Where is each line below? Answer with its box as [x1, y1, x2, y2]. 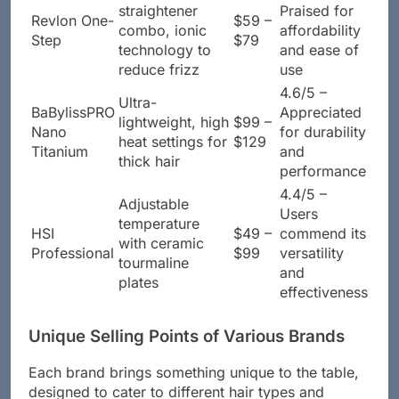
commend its [280, 240, 366, 258]
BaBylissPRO [31, 118, 115, 137]
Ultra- [118, 109, 157, 127]
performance [280, 177, 366, 196]
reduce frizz [118, 76, 199, 94]
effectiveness [280, 298, 368, 317]
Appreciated [280, 118, 362, 137]
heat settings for [118, 148, 227, 167]
